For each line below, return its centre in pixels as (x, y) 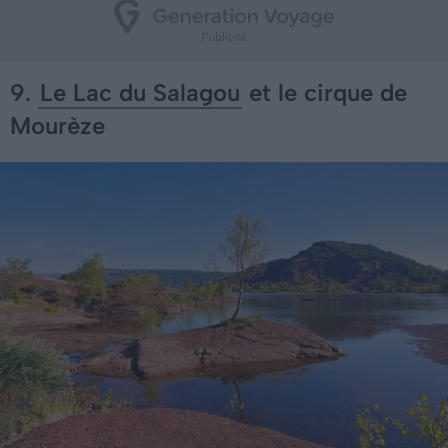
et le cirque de (324, 93)
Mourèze (57, 126)
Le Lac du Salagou (140, 93)
